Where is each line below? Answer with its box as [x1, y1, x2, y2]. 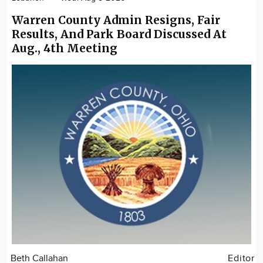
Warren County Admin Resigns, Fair [12, 13, 220, 28]
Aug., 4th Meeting [12, 41, 117, 56]
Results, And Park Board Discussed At [12, 27, 227, 42]
